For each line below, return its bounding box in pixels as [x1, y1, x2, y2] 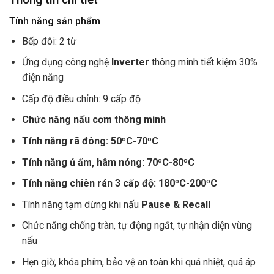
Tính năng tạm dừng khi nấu [21, 198, 141, 210]
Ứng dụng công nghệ [21, 56, 111, 68]
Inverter [111, 56, 149, 68]
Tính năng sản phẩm [9, 15, 100, 27]
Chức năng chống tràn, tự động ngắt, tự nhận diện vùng [21, 220, 252, 232]
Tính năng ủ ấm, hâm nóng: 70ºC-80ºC [21, 156, 194, 168]
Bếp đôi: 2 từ [21, 35, 76, 47]
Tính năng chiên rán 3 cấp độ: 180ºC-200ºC [21, 177, 217, 190]
